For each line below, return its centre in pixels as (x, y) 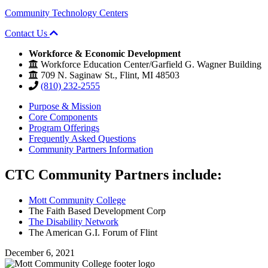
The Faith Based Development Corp (97, 211)
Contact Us (27, 33)
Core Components (63, 117)
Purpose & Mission (65, 106)
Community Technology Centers (66, 13)
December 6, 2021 (40, 252)
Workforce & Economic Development (105, 53)
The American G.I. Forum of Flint (93, 232)
